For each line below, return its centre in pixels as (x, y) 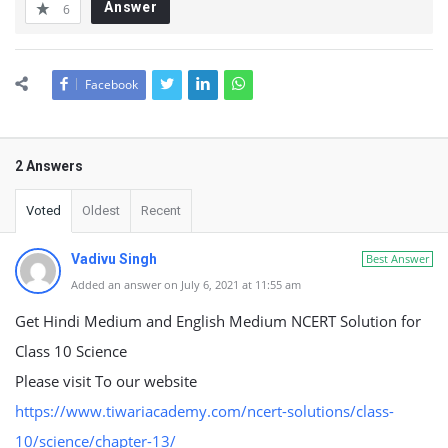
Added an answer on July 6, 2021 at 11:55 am (186, 284)
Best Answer (397, 258)
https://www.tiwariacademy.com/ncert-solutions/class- (204, 411)
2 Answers (49, 166)
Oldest (101, 210)
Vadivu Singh (114, 259)
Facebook (111, 84)
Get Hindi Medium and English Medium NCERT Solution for (218, 321)
